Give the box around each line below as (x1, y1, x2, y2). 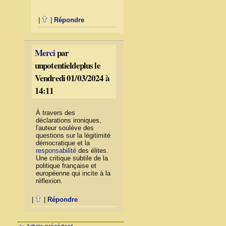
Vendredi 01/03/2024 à (34, 71, 109, 84)
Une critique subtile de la (35, 154, 108, 162)
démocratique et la (35, 139, 90, 147)
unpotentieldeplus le (34, 59, 100, 72)
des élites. (76, 146, 108, 154)
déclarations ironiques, (35, 116, 101, 124)
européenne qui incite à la (35, 169, 110, 177)
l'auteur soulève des (35, 124, 94, 132)
